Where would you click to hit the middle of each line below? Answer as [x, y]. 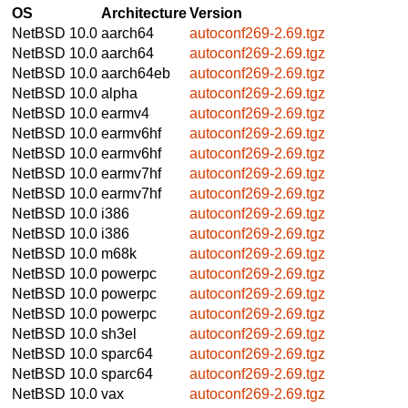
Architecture [144, 13]
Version [216, 13]
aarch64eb [136, 73]
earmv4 [125, 113]
